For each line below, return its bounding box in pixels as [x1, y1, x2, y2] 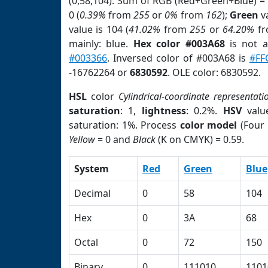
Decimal [74, 187, 111, 200]
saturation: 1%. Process [69, 118, 180, 132]
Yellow [69, 133, 95, 146]
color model [179, 118, 237, 132]
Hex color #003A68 [133, 37, 225, 50]
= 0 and [95, 133, 133, 146]
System [74, 162, 109, 175]
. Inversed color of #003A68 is [107, 51, 249, 65]
